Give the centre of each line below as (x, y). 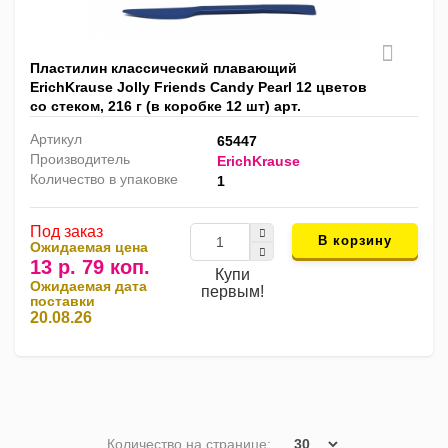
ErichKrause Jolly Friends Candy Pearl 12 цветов (198, 87)
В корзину (355, 240)
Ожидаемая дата (88, 286)
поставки (62, 301)
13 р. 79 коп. (90, 267)
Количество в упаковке (104, 179)
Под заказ (66, 232)
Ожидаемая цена (89, 247)
